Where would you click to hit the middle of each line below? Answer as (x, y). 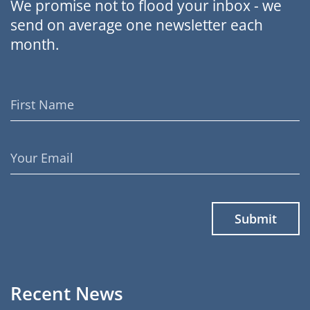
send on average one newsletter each (137, 25)
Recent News (67, 293)
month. (35, 44)
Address (31, 166)
